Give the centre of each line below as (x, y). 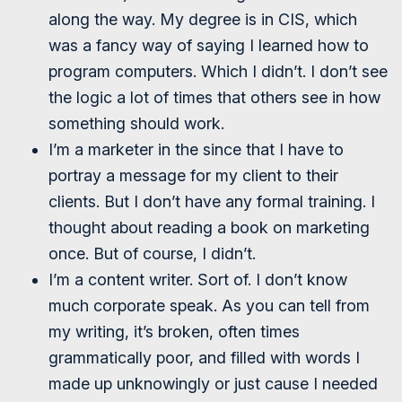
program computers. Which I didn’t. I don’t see (218, 71)
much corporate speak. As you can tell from (209, 306)
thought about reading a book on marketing (209, 227)
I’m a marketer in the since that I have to (196, 149)
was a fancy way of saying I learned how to (209, 45)
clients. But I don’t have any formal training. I (212, 201)
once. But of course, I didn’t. (152, 253)
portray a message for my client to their (193, 175)
